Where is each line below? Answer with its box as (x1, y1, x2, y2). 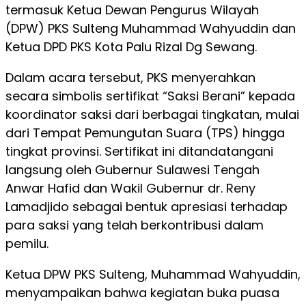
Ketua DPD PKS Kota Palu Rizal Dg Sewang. (5, 38, 257, 55)
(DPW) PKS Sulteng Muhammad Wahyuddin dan (5, 20, 296, 37)
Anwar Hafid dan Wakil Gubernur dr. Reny (5, 180, 255, 197)
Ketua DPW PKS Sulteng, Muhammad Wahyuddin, (5, 266, 301, 283)
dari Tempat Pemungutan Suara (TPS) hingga (5, 124, 285, 141)
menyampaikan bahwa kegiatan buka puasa (5, 284, 279, 301)
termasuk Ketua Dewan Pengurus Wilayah (5, 1, 259, 18)
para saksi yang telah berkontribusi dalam (5, 217, 264, 234)
